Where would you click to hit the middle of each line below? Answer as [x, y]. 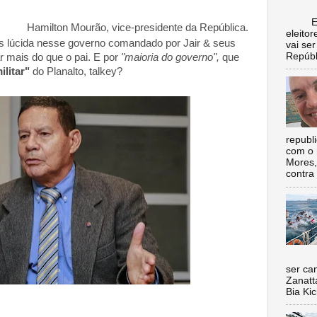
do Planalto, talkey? [76, 71]
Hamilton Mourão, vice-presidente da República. [135, 28]
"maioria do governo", [172, 57]
